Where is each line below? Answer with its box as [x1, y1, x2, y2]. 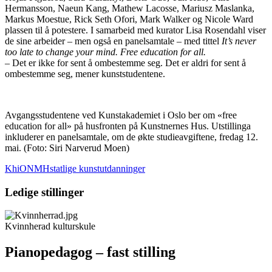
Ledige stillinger [5, 185, 84, 199]
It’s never [222, 35, 256, 46]
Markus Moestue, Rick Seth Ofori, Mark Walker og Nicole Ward [5, 13, 253, 24]
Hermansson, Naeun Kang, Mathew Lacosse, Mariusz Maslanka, [5, 2, 254, 13]
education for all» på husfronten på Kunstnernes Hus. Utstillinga [5, 120, 251, 131]
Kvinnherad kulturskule [5, 221, 95, 232]
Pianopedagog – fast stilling [5, 244, 175, 260]
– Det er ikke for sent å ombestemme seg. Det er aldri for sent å [5, 57, 246, 68]
